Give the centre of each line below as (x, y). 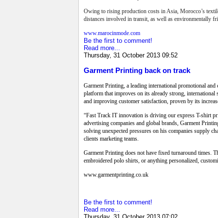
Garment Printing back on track (137, 70)
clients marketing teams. (111, 138)
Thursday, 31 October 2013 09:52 (131, 55)
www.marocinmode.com (112, 33)
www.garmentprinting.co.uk (116, 174)
